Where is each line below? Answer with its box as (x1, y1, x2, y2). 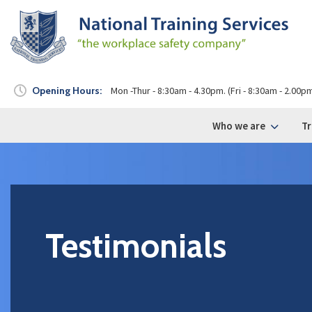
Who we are (212, 119, 265, 132)
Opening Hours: (32, 84, 102, 97)
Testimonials (45, 226, 226, 266)
